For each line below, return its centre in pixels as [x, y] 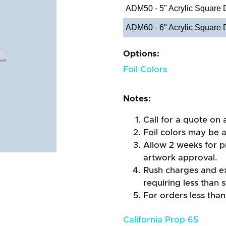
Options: [141, 54]
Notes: [137, 99]
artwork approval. [180, 158]
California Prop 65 [161, 220]
